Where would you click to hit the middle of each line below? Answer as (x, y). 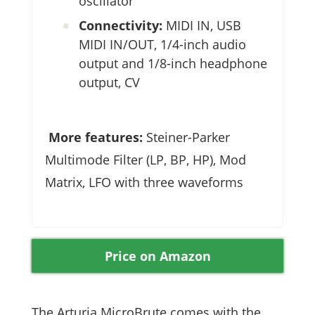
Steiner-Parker (186, 137)
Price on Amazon (157, 256)
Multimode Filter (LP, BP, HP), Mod (146, 159)
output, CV (109, 82)
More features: (94, 137)
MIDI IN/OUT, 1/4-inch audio (162, 44)
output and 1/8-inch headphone (173, 63)
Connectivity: (121, 25)
